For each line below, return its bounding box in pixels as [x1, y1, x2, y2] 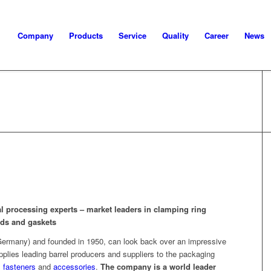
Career [204, 30, 229, 41]
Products [69, 30, 103, 41]
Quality [162, 30, 189, 41]
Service [119, 30, 146, 41]
